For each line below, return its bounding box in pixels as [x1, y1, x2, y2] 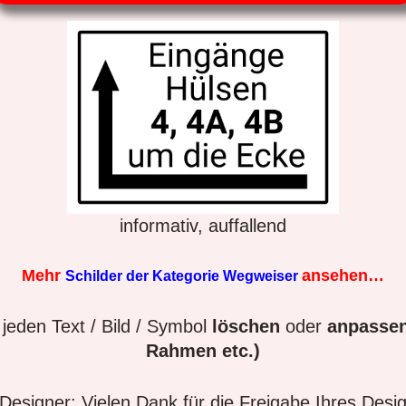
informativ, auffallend [120, 215, 286, 236]
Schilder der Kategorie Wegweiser [65, 267, 302, 284]
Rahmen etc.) [146, 340, 260, 361]
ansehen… [302, 266, 384, 285]
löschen [211, 315, 280, 336]
